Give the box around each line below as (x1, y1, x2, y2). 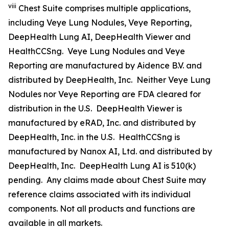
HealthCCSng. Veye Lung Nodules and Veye (8, 45, 185, 56)
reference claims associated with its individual (8, 189, 191, 199)
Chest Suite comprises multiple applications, (16, 3, 191, 13)
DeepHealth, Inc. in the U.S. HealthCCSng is (8, 131, 180, 142)
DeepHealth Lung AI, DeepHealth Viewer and (8, 31, 191, 42)
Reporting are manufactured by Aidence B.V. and (8, 60, 202, 71)
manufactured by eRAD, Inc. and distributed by (8, 117, 196, 128)
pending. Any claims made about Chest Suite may (8, 174, 206, 185)
